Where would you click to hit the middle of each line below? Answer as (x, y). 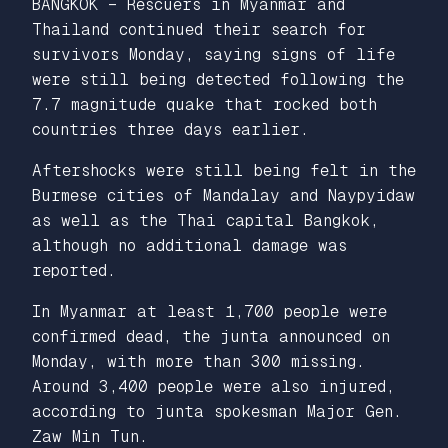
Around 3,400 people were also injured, (213, 386)
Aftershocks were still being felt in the (224, 170)
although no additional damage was (189, 245)
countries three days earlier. (170, 129)
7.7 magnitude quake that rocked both (204, 104)
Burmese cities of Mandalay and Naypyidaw (223, 195)
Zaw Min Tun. (90, 436)
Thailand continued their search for (199, 29)
